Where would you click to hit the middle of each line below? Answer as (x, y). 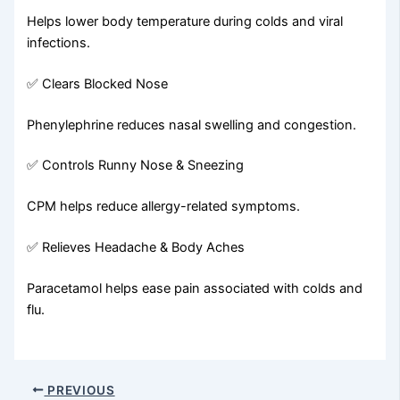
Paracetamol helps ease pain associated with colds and (195, 289)
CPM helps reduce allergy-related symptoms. (164, 207)
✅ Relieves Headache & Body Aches (136, 248)
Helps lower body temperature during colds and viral (185, 21)
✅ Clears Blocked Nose (98, 83)
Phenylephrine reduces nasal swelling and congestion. (192, 125)
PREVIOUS (79, 390)
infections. (59, 42)
